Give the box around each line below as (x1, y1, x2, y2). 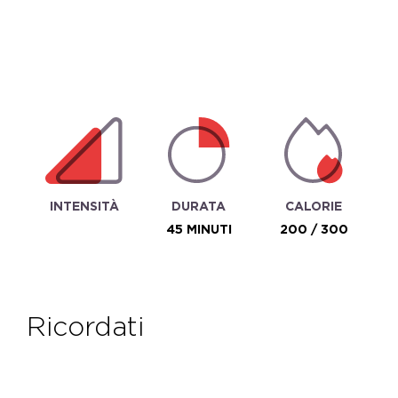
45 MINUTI (165, 222, 232, 236)
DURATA (171, 199, 227, 213)
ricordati (46, 310, 144, 342)
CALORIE (285, 199, 343, 213)
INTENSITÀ (49, 199, 119, 213)
